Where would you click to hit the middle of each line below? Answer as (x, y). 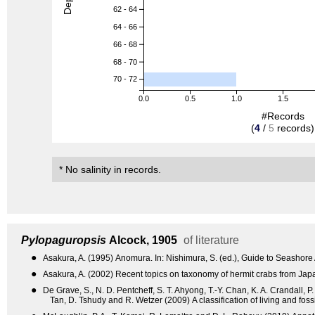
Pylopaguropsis (64, 240)
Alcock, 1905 (142, 240)
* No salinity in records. (110, 170)
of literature (210, 240)
